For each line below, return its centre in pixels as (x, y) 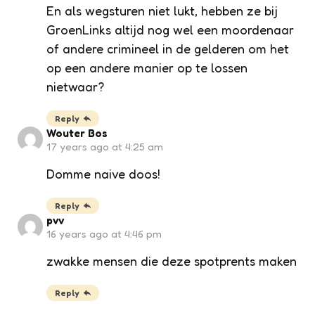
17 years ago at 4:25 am (105, 147)
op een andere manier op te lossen (147, 68)
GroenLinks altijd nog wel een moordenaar (170, 30)
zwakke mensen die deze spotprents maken (172, 261)
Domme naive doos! (103, 174)
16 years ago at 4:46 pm (104, 234)
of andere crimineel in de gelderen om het (168, 49)
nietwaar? (75, 87)
